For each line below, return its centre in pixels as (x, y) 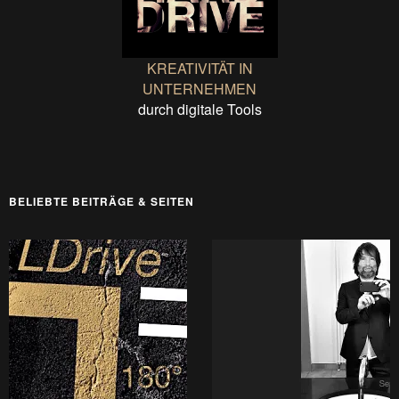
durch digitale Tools (199, 109)
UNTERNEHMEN (199, 88)
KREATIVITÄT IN (199, 68)
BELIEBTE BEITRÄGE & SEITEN (102, 201)
